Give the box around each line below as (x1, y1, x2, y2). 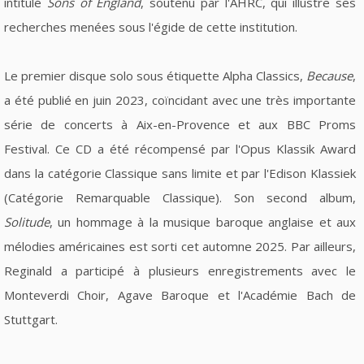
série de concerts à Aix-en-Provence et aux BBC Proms (4, 115, 356, 132)
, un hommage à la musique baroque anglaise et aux (50, 213, 356, 230)
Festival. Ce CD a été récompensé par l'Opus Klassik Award (4, 140, 356, 157)
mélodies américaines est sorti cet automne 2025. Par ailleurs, (4, 237, 356, 254)
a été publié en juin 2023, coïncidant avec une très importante (4, 91, 356, 108)
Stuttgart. (4, 310, 58, 327)
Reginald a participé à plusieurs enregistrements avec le (4, 262, 356, 279)
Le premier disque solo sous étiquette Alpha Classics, (4, 67, 306, 84)
